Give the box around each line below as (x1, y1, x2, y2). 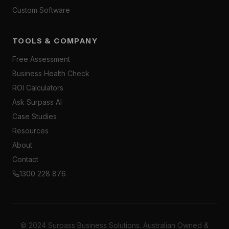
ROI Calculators (12, 83, 63, 92)
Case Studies (12, 112, 57, 121)
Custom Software (12, 6, 70, 14)
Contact (12, 155, 38, 164)
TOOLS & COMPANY (12, 36, 98, 45)
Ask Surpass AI (12, 98, 62, 106)
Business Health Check (12, 69, 89, 78)
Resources (12, 126, 49, 135)
